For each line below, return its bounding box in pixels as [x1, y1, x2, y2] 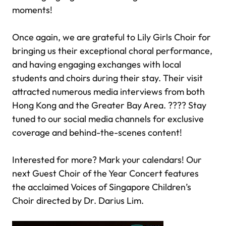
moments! [12, 4, 52, 16]
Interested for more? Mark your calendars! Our [12, 154, 202, 166]
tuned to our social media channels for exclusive [12, 113, 204, 125]
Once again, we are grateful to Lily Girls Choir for [12, 31, 211, 43]
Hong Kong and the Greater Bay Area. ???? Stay [12, 99, 206, 111]
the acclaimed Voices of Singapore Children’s [12, 181, 191, 193]
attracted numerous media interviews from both [12, 86, 205, 98]
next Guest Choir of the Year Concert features [12, 167, 199, 180]
